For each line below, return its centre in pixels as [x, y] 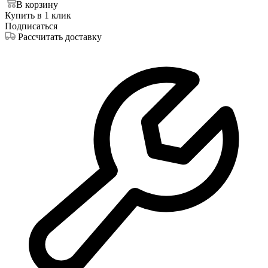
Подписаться [31, 26]
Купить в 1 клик [38, 15]
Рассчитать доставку [60, 36]
